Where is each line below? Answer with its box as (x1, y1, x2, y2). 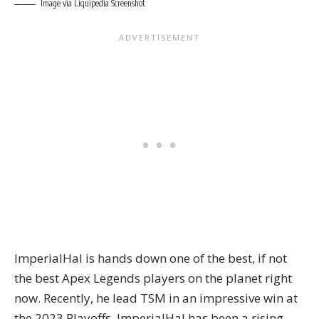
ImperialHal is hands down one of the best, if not (14, 249, 287, 266)
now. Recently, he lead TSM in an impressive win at (14, 289, 298, 306)
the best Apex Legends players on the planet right (14, 269, 292, 286)
